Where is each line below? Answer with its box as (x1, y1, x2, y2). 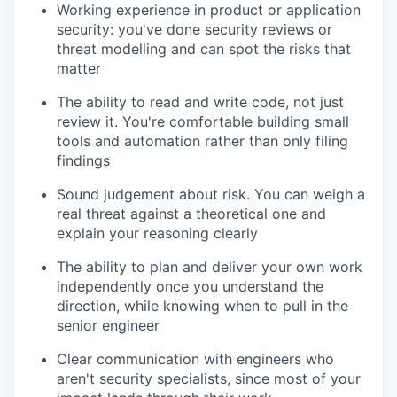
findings (57, 152, 110, 170)
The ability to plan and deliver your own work (57, 258, 362, 276)
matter (57, 59, 101, 78)
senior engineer (57, 316, 160, 335)
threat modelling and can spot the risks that (57, 40, 351, 58)
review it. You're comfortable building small (57, 113, 349, 131)
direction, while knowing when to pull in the (57, 297, 348, 315)
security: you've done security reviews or (57, 20, 332, 39)
